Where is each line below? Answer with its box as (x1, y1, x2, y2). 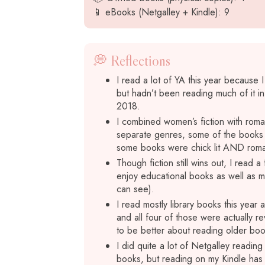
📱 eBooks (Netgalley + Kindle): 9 (93, 5, 230, 19)
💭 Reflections (93, 52, 170, 69)
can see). (117, 182, 154, 196)
